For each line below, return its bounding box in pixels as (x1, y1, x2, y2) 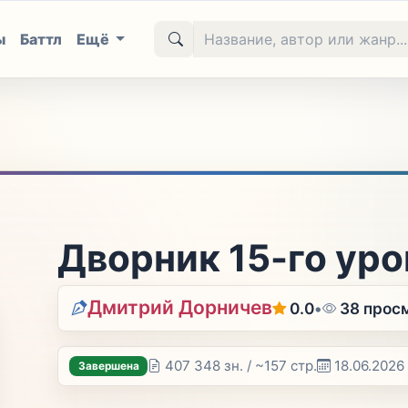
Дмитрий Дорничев (87, 295, 273, 319)
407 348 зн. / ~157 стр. (165, 357, 318, 374)
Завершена (77, 359, 139, 372)
